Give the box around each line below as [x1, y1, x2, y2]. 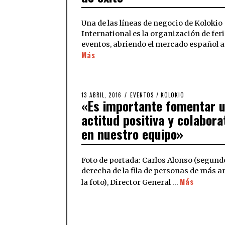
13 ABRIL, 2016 [81, 91, 122, 99]
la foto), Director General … [81, 178, 180, 187]
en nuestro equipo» [81, 124, 183, 144]
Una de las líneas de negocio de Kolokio [81, 19, 222, 28]
